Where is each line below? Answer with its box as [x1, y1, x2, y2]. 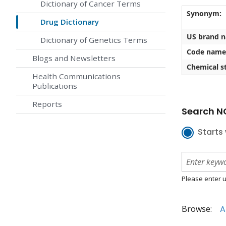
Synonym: [186, 9, 221, 19]
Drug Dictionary [40, 17, 99, 27]
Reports [32, 99, 62, 109]
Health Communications [32, 71, 121, 82]
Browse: [182, 203, 212, 215]
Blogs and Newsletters [32, 53, 116, 64]
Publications [32, 81, 77, 91]
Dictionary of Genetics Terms [40, 35, 147, 45]
